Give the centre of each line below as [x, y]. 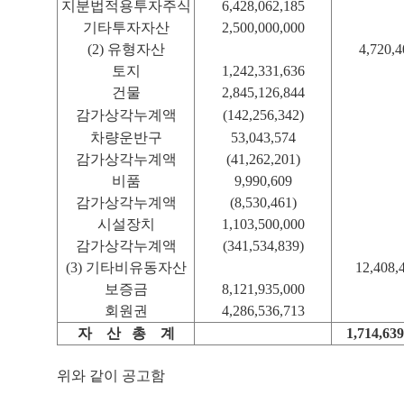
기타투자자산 [126, 28]
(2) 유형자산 [126, 49]
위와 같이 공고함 [111, 376]
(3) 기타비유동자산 [126, 267]
